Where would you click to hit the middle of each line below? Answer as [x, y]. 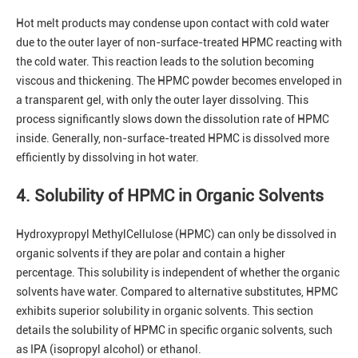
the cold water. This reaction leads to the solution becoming [165, 62]
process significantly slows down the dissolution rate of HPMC [173, 119]
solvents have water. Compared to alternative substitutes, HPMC [177, 292]
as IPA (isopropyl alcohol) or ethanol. [109, 350]
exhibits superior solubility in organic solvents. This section [165, 311]
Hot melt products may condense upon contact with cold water [173, 24]
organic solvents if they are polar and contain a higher [151, 254]
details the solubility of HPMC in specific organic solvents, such [174, 330]
